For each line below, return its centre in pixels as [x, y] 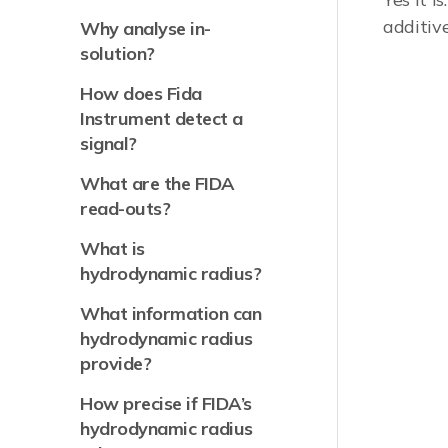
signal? [108, 143]
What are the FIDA [157, 183]
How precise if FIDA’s [166, 403]
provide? [116, 363]
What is [112, 248]
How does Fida [141, 93]
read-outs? [125, 208]
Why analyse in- [145, 28]
